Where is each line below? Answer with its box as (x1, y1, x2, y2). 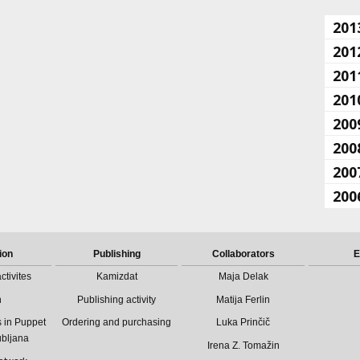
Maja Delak (218, 271, 268, 283)
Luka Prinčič (216, 317, 271, 329)
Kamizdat (96, 271, 137, 283)
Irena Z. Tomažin (207, 339, 280, 351)
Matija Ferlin (216, 293, 271, 305)
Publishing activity (77, 293, 157, 305)
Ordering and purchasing (62, 317, 172, 329)
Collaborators (211, 247, 275, 260)
